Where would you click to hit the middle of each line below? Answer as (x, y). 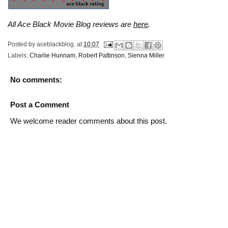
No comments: (36, 79)
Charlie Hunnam (52, 55)
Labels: (19, 55)
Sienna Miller (146, 55)
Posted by (22, 44)
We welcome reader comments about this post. (89, 121)
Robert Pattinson (102, 55)
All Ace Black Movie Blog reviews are (70, 24)
